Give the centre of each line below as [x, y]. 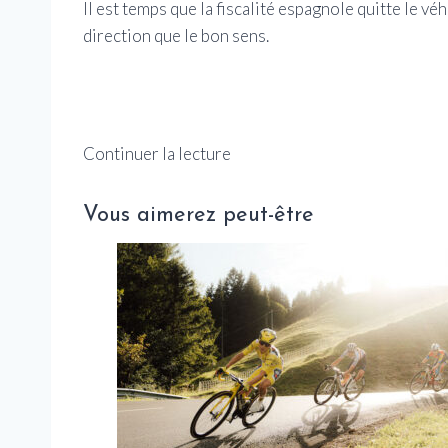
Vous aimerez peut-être [198, 215]
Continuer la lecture [157, 153]
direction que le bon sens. [176, 35]
